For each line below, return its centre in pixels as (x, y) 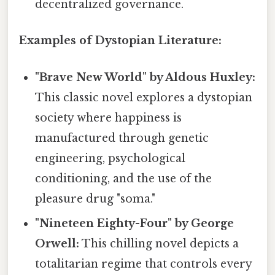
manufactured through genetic (122, 138)
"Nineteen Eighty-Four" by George (135, 223)
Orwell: (57, 243)
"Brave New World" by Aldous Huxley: (145, 77)
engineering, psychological (110, 158)
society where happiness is (109, 118)
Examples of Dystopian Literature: (120, 41)
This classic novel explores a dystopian (144, 97)
